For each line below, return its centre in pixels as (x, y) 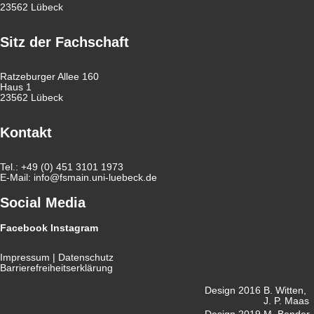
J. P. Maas (286, 301)
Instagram (74, 228)
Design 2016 (233, 291)
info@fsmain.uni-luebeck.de (95, 178)
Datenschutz (86, 258)
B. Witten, (285, 291)
